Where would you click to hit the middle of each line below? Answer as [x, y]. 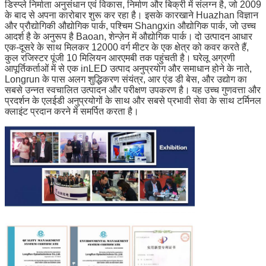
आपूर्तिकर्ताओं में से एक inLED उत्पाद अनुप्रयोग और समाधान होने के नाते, [128, 68]
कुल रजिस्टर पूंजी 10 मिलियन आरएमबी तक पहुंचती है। [98, 58]
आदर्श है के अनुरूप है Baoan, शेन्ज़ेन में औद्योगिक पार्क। [99, 36]
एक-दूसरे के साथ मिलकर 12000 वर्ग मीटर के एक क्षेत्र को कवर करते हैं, [127, 47]
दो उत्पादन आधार [224, 36]
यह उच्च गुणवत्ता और [226, 90]
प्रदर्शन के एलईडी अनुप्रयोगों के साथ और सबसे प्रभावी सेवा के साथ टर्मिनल [133, 100]
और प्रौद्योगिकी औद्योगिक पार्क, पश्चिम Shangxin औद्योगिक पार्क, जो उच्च [130, 26]
